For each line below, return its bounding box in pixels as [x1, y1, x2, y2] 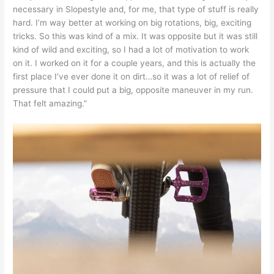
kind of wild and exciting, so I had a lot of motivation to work [13, 44, 250, 54]
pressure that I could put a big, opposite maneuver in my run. [13, 84, 254, 95]
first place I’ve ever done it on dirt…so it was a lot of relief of [13, 71, 250, 81]
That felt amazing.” [13, 98, 87, 108]
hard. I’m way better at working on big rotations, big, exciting [13, 17, 252, 28]
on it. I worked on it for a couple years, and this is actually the [13, 57, 256, 68]
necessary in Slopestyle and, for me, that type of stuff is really [13, 4, 259, 14]
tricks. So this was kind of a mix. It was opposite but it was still [13, 31, 258, 41]
